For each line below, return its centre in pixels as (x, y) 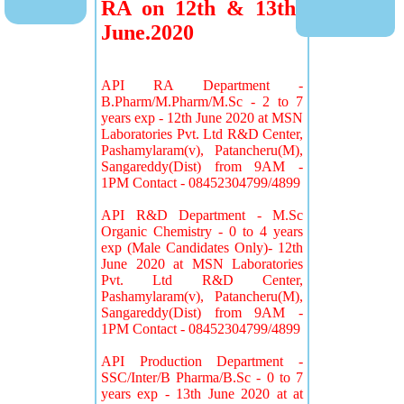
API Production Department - (202, 361)
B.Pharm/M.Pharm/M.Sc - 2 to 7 (202, 101)
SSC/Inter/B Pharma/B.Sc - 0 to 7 (202, 377)
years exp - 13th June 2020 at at (202, 394)
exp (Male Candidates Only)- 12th (202, 248)
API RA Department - (202, 85)
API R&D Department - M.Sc (202, 215)
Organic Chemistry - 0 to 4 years (202, 231)
